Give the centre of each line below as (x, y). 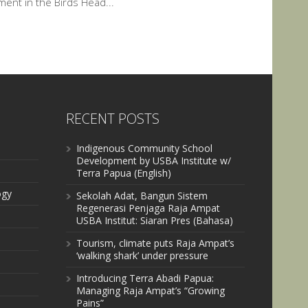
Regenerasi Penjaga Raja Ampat (148, 208)
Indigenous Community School (144, 148)
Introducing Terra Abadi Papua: (145, 278)
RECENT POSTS (113, 119)
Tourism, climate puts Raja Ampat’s (155, 243)
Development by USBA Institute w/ (154, 161)
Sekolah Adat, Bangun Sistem (142, 196)
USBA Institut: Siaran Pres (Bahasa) (155, 220)
